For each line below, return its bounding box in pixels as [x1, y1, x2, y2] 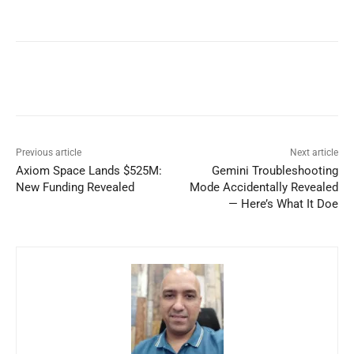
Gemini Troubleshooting [211, 163, 338, 178]
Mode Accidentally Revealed [189, 179, 338, 194]
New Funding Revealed [16, 179, 134, 194]
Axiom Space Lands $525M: [16, 163, 162, 178]
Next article [289, 146, 338, 158]
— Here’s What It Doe [228, 196, 338, 211]
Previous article [16, 146, 81, 158]
